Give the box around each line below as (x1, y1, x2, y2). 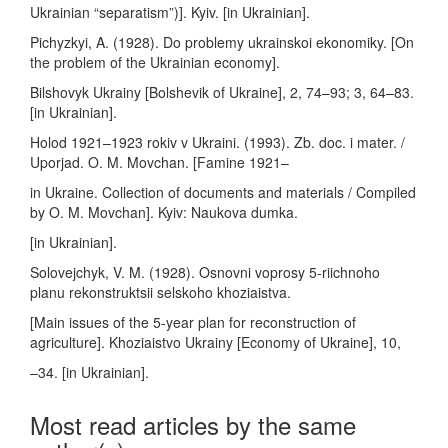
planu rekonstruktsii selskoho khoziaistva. (30, 282, 291, 302)
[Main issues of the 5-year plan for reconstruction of (30, 312, 356, 332)
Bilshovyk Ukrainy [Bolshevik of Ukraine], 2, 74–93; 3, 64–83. (30, 82, 414, 102)
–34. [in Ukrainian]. (30, 362, 149, 382)
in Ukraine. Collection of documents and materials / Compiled (30, 182, 416, 202)
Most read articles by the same (30, 407, 356, 442)
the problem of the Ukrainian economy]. (30, 52, 280, 72)
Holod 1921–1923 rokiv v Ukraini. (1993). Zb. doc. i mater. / (30, 132, 405, 152)
